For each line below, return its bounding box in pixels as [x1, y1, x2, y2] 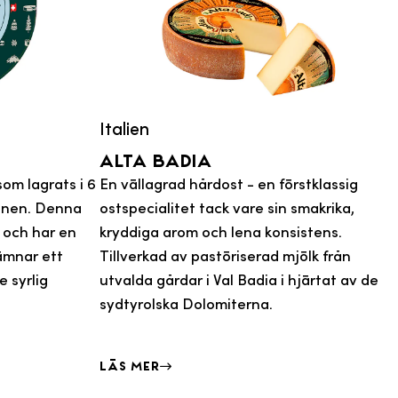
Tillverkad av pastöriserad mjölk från [99, 245, 351, 265]
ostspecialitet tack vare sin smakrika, [99, 197, 354, 217]
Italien [99, 116, 149, 139]
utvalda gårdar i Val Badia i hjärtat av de [99, 269, 378, 289]
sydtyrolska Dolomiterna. [99, 293, 273, 313]
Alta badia [99, 148, 213, 172]
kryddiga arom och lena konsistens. [99, 221, 342, 241]
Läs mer [99, 357, 161, 374]
